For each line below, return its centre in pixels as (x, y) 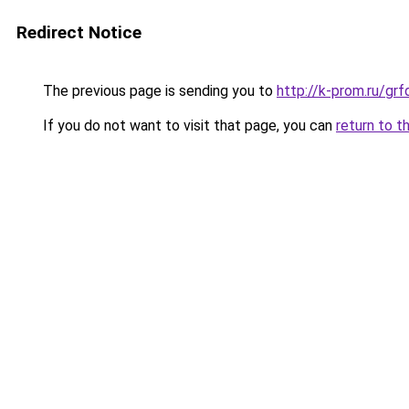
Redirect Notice (79, 32)
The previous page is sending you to (158, 91)
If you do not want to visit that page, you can (188, 126)
